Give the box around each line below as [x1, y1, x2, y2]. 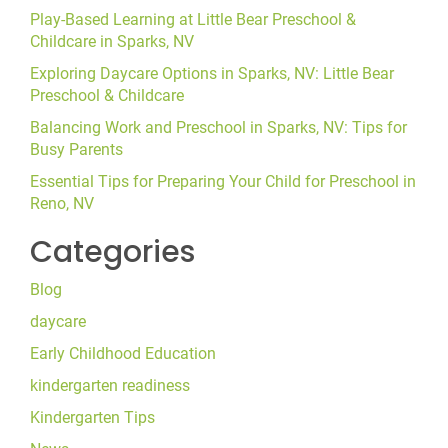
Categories [30, 231, 195, 274]
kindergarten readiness [30, 376, 190, 396]
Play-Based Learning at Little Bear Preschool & [30, 10, 356, 30]
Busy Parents [30, 140, 123, 160]
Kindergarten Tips [30, 408, 155, 428]
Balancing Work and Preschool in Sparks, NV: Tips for [30, 118, 407, 138]
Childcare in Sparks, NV [30, 32, 194, 52]
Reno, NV [30, 194, 94, 214]
